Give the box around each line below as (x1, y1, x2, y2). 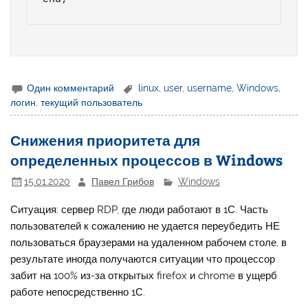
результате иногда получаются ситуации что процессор (10, 252, 276, 265)
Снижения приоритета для (10, 130, 201, 151)
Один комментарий (27, 82, 115, 93)
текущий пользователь (41, 97, 143, 109)
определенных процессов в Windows (10, 150, 283, 170)
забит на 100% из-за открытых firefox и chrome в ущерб (10, 269, 278, 282)
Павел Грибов (91, 175, 155, 187)
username (187, 82, 232, 93)
